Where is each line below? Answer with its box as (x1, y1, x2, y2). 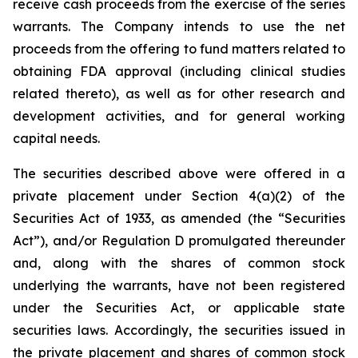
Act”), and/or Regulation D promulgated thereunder (13, 233, 345, 249)
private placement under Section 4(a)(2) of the (13, 188, 345, 204)
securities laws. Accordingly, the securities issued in (13, 322, 345, 338)
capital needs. (13, 130, 100, 146)
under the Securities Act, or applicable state (13, 300, 345, 316)
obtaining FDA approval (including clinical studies (13, 63, 345, 79)
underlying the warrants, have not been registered (13, 277, 345, 293)
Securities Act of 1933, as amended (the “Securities (13, 210, 345, 226)
